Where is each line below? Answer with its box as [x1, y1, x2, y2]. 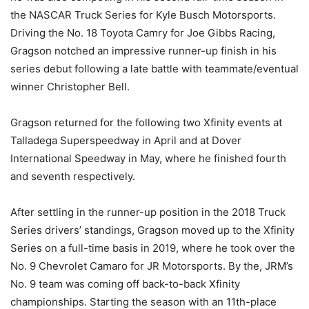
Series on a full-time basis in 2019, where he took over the [10, 241, 295, 255]
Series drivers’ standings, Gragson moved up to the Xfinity [10, 223, 295, 237]
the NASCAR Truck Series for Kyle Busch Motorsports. [10, 8, 276, 21]
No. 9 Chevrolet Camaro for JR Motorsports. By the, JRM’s [10, 259, 293, 272]
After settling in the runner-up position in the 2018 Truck [10, 205, 286, 219]
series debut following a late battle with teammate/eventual [10, 61, 299, 75]
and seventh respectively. [10, 169, 135, 183]
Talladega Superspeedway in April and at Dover [10, 133, 241, 147]
